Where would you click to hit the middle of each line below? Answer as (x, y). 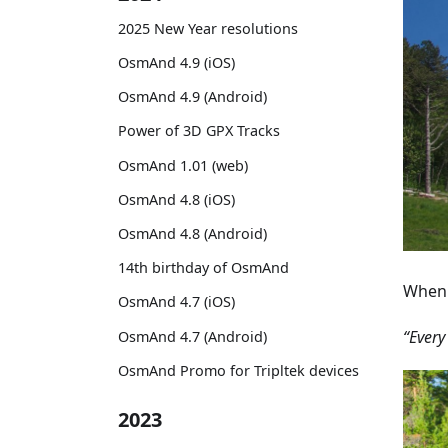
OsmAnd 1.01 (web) (183, 165)
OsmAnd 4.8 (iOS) (176, 199)
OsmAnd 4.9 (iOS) (176, 63)
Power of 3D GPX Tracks (199, 131)
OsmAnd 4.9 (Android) (192, 97)
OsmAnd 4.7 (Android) (192, 336)
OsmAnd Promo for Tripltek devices (238, 370)
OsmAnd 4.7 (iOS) (176, 302)
